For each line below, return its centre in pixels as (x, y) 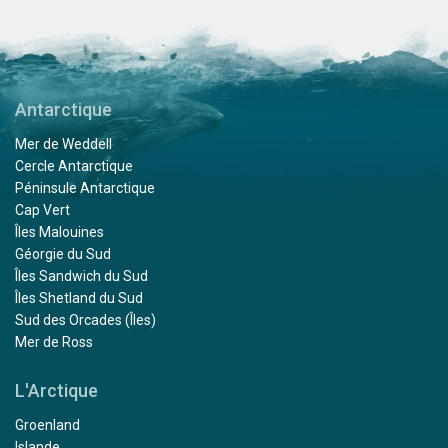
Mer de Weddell (63, 144)
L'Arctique (56, 390)
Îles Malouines (59, 232)
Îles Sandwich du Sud (81, 276)
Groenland (47, 425)
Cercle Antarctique (74, 166)
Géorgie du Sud (63, 254)
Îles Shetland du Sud (79, 298)
